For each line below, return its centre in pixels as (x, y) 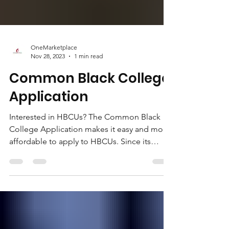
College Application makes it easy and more (90, 150)
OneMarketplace (54, 68)
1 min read (88, 76)
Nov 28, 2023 (48, 76)
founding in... (33, 174)
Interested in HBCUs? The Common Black (85, 137)
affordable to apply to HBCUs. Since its (80, 162)
